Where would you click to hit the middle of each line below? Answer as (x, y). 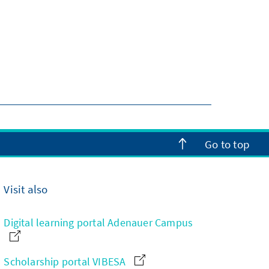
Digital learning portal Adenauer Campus (98, 222)
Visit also (26, 189)
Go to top (227, 144)
